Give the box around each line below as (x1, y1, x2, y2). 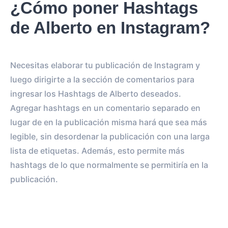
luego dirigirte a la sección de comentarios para (10, 74, 194, 84)
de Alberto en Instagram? (10, 18, 210, 37)
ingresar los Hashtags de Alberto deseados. (10, 89, 181, 99)
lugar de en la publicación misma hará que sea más (10, 117, 207, 127)
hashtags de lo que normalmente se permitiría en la (10, 160, 208, 170)
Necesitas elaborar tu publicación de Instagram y (10, 60, 200, 70)
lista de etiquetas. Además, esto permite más (10, 146, 185, 156)
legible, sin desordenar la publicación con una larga (10, 131, 210, 141)
